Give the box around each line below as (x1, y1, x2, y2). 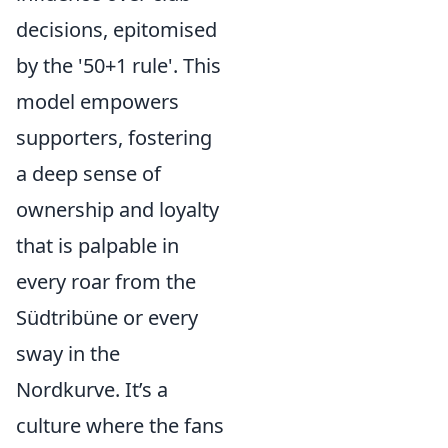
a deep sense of (16, 160, 161, 187)
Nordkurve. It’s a (16, 376, 168, 403)
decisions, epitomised (16, 16, 217, 43)
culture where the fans (16, 412, 224, 439)
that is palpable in (16, 232, 179, 259)
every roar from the (16, 268, 196, 295)
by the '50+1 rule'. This (16, 52, 221, 79)
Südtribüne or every (16, 304, 198, 331)
